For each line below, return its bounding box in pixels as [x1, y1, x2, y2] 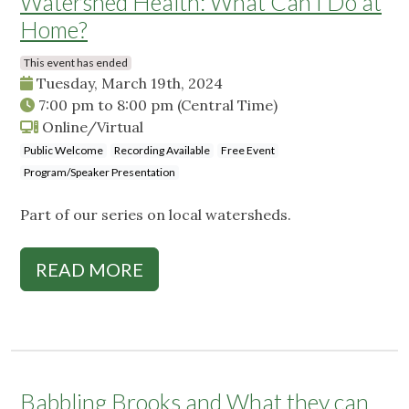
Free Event [221, 143, 275, 158]
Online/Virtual [38, 118, 143, 137]
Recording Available [114, 143, 210, 158]
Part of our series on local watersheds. [20, 205, 291, 225]
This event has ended [24, 56, 128, 70]
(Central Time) [177, 96, 278, 115]
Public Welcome [24, 143, 103, 158]
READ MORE [36, 258, 143, 281]
